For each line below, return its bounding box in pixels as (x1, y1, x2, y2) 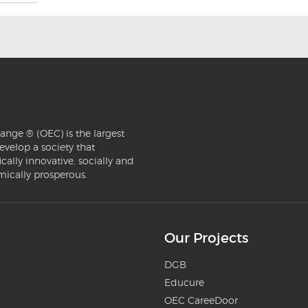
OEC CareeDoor (164, 294, 238, 306)
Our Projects (164, 230, 248, 246)
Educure (164, 276, 204, 288)
